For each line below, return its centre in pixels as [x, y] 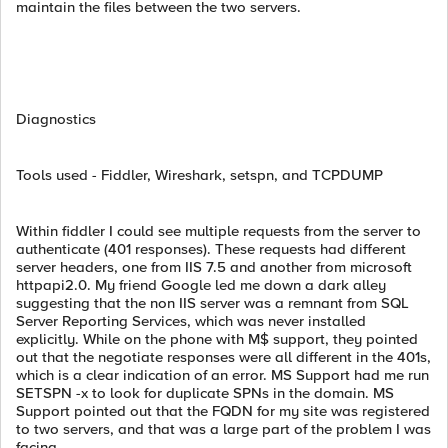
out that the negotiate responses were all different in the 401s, [223, 357]
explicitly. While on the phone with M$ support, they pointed [217, 339]
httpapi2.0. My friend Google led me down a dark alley [201, 285]
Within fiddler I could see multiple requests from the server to [218, 231]
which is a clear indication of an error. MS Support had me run [222, 375]
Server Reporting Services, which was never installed [191, 321]
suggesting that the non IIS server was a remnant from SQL [212, 303]
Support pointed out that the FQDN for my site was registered [223, 411]
